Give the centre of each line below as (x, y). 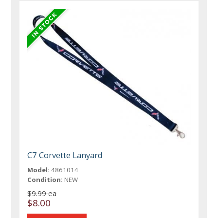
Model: (39, 170)
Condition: (45, 180)
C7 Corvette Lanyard (65, 155)
